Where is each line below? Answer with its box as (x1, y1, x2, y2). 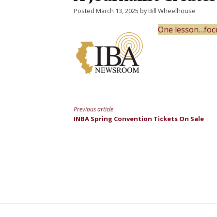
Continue (74, 113, 121, 129)
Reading (74, 126, 116, 142)
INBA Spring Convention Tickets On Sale (74, 114, 204, 123)
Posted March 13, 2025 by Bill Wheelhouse (74, 6, 196, 15)
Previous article (74, 105, 113, 113)
